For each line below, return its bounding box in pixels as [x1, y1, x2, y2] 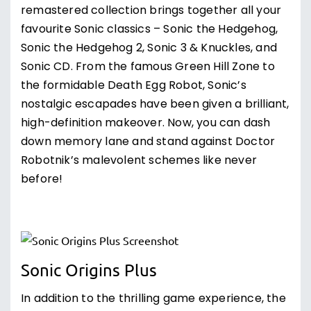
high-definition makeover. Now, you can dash [21, 115, 271, 133]
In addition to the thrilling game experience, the [21, 290, 286, 308]
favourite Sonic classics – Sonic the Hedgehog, [21, 21, 278, 39]
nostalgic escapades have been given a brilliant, [21, 96, 289, 114]
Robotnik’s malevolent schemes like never [21, 152, 258, 170]
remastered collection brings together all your [21, 2, 282, 20]
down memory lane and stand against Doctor [21, 133, 276, 151]
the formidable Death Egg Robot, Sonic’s [21, 77, 246, 95]
